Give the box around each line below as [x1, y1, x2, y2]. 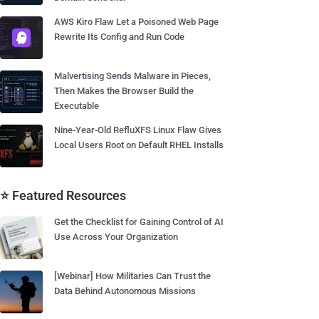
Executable [54, 100, 99, 111]
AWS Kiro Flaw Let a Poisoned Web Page [54, 16, 219, 27]
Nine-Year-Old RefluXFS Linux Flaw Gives [54, 125, 221, 135]
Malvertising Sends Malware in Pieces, [54, 70, 211, 81]
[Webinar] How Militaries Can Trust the [54, 271, 211, 281]
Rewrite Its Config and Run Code [54, 31, 184, 42]
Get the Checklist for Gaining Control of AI [54, 216, 224, 227]
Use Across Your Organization [54, 231, 178, 242]
